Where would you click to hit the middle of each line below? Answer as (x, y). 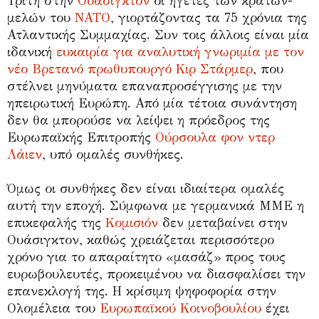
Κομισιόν (132, 223)
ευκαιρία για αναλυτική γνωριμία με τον (180, 52)
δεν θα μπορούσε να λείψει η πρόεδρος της (138, 120)
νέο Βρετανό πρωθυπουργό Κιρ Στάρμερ (130, 69)
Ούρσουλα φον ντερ (215, 137)
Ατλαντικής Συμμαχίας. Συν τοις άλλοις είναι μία (158, 35)
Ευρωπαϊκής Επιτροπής (81, 137)
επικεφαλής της (56, 223)
